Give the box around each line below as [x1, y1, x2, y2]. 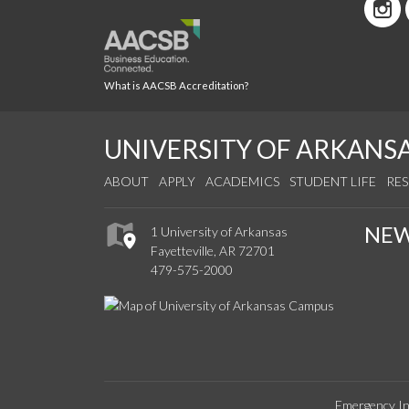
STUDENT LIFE [289, 173, 376, 189]
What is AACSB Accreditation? [104, 79, 248, 91]
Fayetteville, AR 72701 [151, 243, 275, 259]
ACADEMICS [205, 173, 279, 189]
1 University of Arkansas [151, 224, 288, 240]
